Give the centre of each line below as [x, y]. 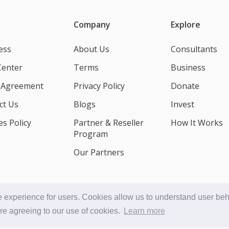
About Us [91, 49]
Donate [185, 86]
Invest [182, 104]
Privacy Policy [99, 86]
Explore [186, 25]
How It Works [197, 123]
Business [188, 67]
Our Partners [99, 152]
